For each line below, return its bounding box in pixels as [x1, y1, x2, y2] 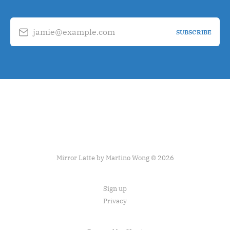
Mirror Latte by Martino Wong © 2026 [56, 154, 174, 162]
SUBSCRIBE [176, 28, 212, 36]
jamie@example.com [33, 26, 115, 37]
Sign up [103, 184, 127, 193]
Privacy [103, 197, 127, 205]
